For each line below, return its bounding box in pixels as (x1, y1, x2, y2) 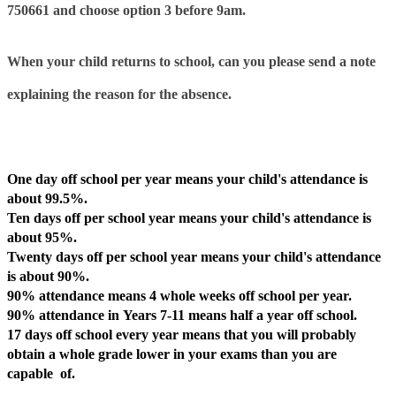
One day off (7, 171, 77, 187)
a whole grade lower (49, 346, 170, 362)
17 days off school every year (7, 326, 179, 342)
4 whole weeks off (149, 287, 255, 303)
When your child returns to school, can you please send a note (7, 54, 376, 70)
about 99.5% (7, 190, 84, 206)
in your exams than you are (170, 346, 337, 362)
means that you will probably (179, 326, 356, 342)
